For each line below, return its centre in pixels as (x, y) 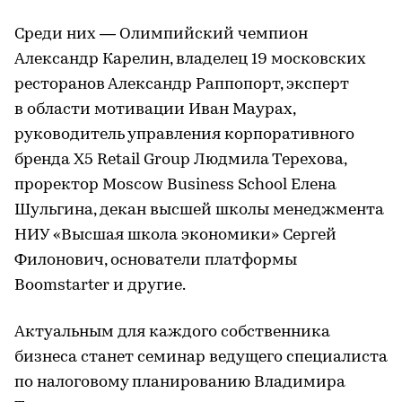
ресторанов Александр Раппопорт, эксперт (182, 84)
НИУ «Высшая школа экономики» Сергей (175, 235)
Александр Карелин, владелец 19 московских (190, 59)
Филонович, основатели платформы (156, 260)
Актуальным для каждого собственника (172, 332)
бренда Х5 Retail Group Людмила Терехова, (180, 160)
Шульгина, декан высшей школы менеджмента (199, 210)
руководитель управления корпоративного (184, 135)
